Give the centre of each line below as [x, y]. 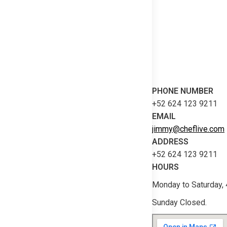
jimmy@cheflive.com [188, 129]
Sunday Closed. [179, 203]
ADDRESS [170, 142]
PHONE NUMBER [183, 91]
